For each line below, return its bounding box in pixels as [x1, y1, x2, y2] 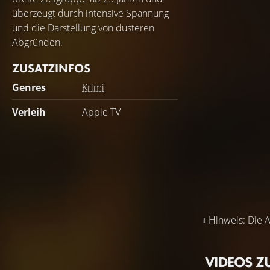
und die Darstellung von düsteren [12, 21, 154, 34]
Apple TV [82, 105, 121, 119]
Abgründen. [12, 36, 63, 49]
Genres [12, 81, 46, 94]
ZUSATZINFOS [12, 60, 90, 76]
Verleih [12, 105, 46, 119]
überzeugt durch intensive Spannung [12, 7, 169, 20]
